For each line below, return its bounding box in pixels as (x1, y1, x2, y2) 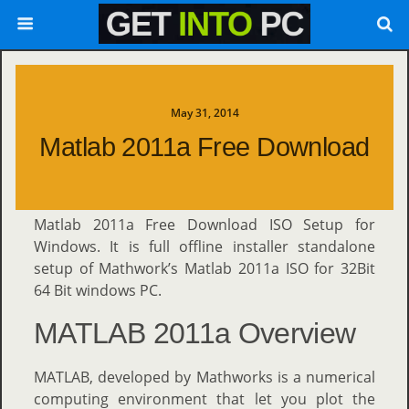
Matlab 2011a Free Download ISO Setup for (34, 215, 375, 235)
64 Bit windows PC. (34, 280, 162, 300)
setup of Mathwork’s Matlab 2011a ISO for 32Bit (34, 258, 375, 278)
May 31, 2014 (170, 105, 239, 121)
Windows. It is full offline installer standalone (34, 236, 375, 257)
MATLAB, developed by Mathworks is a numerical (34, 367, 375, 387)
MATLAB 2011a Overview (34, 317, 356, 350)
